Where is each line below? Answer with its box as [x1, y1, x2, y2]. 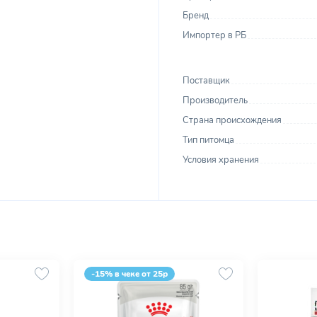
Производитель [183, 94, 248, 107]
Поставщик [183, 74, 230, 87]
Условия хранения [183, 154, 259, 166]
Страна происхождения [183, 114, 282, 127]
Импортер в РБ [183, 29, 246, 42]
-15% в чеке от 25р [91, 268, 168, 279]
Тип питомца [183, 134, 234, 146]
